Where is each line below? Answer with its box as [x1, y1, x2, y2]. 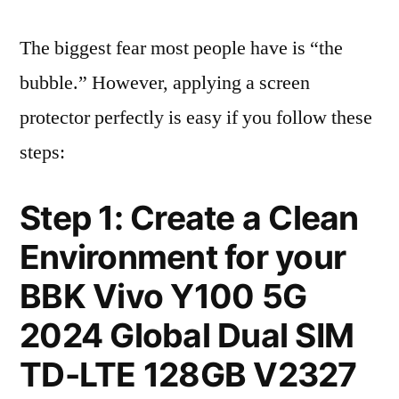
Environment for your [20, 237, 346, 277]
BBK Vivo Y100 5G [20, 276, 307, 316]
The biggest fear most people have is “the [20, 36, 343, 61]
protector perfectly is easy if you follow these [20, 105, 372, 130]
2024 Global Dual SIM [20, 315, 354, 355]
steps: [20, 140, 65, 165]
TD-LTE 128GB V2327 [20, 354, 357, 395]
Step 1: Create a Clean [20, 198, 359, 238]
